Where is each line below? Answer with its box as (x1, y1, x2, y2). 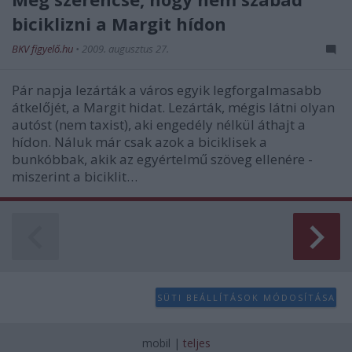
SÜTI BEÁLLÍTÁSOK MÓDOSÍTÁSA (156, 291, 335, 303)
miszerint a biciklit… (12, 167, 137, 185)
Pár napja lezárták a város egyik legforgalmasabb (12, 81, 321, 99)
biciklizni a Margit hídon (12, 12, 226, 35)
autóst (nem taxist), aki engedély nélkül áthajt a (12, 115, 306, 134)
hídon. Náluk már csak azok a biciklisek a (12, 133, 267, 151)
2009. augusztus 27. (82, 42, 169, 56)
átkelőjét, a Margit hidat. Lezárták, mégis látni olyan (12, 98, 335, 116)
